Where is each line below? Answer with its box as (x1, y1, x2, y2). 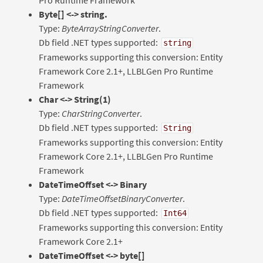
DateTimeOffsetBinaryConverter (61, 192, 183, 204)
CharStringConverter (61, 107, 140, 119)
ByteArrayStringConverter (61, 22, 159, 34)
